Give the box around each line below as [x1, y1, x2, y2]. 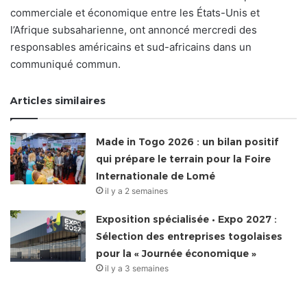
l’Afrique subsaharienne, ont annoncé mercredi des [10, 23, 257, 36]
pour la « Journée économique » [96, 247, 257, 260]
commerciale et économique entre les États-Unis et [10, 5, 260, 19]
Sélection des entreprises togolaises [96, 230, 283, 243]
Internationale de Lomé [96, 169, 216, 182]
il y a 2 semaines [105, 185, 169, 196]
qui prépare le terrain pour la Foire [96, 152, 271, 165]
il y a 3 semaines [105, 262, 169, 273]
